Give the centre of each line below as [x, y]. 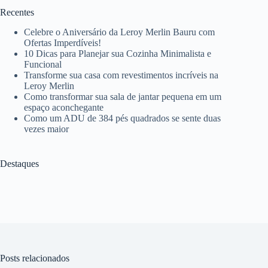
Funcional [43, 64]
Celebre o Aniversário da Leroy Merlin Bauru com [119, 32]
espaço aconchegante [64, 107]
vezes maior [46, 129]
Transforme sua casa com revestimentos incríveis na [121, 75]
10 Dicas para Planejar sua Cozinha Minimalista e [118, 54]
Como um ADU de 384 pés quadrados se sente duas [122, 118]
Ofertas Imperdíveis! [63, 43]
